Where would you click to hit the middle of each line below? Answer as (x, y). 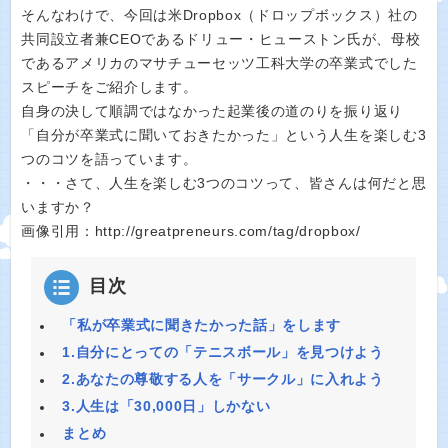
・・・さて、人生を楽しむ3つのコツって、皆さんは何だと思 (224, 183)
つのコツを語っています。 (109, 159)
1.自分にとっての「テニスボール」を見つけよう (223, 352)
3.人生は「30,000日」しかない (166, 406)
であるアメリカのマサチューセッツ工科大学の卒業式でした (219, 63)
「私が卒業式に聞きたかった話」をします (202, 325)
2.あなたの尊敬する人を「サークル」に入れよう (223, 379)
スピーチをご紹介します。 (109, 87)
